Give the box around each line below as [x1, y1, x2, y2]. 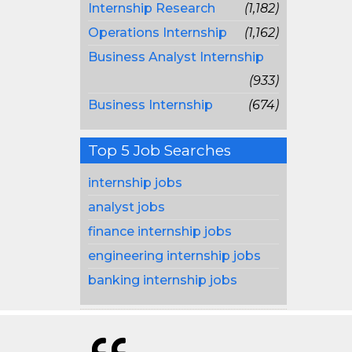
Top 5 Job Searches [88, 141, 231, 159]
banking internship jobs [88, 273, 237, 288]
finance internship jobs [88, 224, 232, 239]
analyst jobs [88, 200, 165, 214]
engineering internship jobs [88, 248, 261, 263]
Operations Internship [88, 25, 227, 40]
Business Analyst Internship [88, 49, 264, 64]
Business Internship [88, 97, 213, 112]
